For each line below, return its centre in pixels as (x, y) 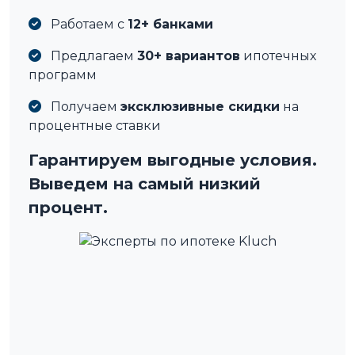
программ (63, 74)
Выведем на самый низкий (145, 183)
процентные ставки (95, 125)
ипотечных (278, 55)
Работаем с (88, 24)
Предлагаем (92, 55)
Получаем (84, 106)
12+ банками (170, 24)
